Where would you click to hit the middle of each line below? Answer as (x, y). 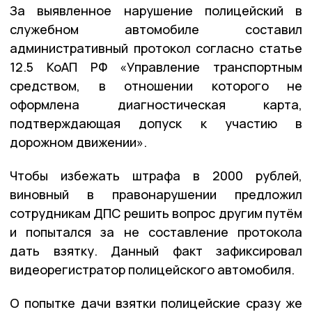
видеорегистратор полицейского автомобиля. (152, 270)
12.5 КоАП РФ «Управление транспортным (156, 67)
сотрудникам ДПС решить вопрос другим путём (156, 213)
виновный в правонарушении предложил (156, 195)
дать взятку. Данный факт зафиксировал (156, 251)
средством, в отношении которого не (156, 86)
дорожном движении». (78, 142)
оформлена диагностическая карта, (156, 105)
